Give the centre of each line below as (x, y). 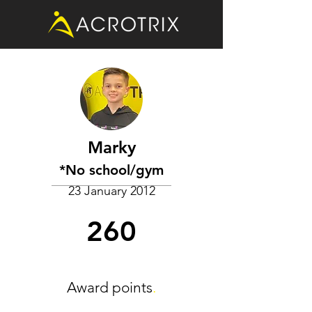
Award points (110, 287)
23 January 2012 (111, 191)
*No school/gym (111, 170)
